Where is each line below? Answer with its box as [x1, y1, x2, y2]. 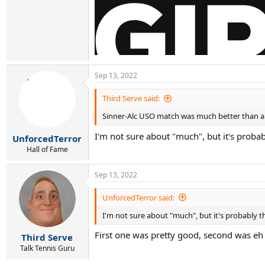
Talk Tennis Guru [20, 243, 75, 253]
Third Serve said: [102, 93, 160, 104]
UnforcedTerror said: [102, 192, 174, 203]
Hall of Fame [26, 144, 68, 154]
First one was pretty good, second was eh [95, 229, 263, 241]
